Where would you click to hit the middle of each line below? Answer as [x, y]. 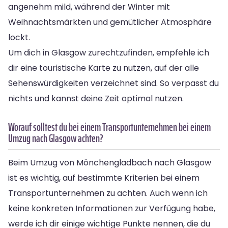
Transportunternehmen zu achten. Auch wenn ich [108, 193]
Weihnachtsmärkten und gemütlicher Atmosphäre [110, 22]
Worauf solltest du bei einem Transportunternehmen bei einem [109, 127]
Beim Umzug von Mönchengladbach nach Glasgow [110, 162]
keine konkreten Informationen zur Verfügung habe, [112, 208]
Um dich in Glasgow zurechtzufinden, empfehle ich [109, 52]
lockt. [19, 37]
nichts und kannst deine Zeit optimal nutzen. [96, 98]
